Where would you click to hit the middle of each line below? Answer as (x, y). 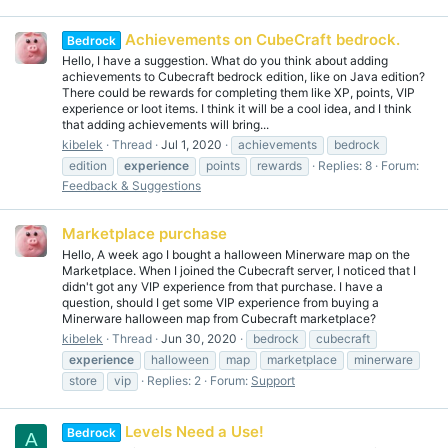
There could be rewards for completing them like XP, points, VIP (238, 93)
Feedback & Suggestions (131, 186)
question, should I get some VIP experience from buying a (220, 302)
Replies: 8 (345, 166)
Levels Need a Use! (195, 432)
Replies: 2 (174, 380)
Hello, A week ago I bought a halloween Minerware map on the (236, 254)
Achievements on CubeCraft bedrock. (263, 40)
